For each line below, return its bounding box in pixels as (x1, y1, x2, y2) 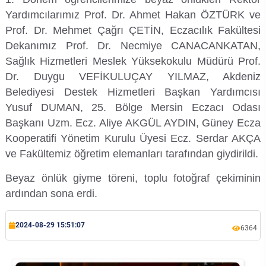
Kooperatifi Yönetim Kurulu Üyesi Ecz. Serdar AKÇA (5, 132, 261, 144)
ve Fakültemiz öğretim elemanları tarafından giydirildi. (5, 148, 258, 160)
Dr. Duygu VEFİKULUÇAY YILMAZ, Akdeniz (5, 71, 261, 83)
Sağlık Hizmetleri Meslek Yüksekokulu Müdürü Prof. (5, 55, 261, 67)
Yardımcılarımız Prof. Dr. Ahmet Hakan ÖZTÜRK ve (5, 9, 261, 21)
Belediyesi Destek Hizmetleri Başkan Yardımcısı (5, 86, 261, 98)
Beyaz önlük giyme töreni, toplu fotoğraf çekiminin (5, 172, 261, 184)
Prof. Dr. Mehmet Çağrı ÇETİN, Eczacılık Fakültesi (5, 24, 261, 36)
